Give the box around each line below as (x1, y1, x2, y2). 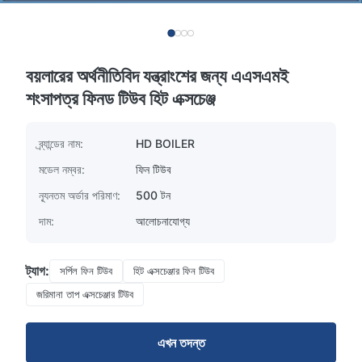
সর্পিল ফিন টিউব (60, 264, 112, 277)
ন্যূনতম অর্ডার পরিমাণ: (39, 188, 120, 202)
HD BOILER (136, 137, 195, 150)
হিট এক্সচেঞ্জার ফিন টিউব (133, 264, 214, 277)
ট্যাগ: (26, 263, 49, 279)
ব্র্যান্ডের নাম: (39, 137, 83, 150)
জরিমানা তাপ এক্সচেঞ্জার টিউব (36, 288, 133, 301)
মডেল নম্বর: (39, 162, 85, 176)
